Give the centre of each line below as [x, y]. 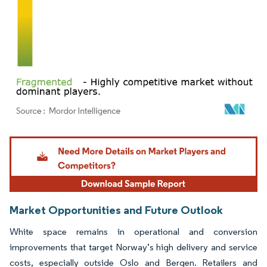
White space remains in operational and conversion [133, 232]
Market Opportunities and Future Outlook [116, 210]
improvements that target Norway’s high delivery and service [133, 247]
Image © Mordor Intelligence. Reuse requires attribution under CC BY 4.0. [126, 138]
